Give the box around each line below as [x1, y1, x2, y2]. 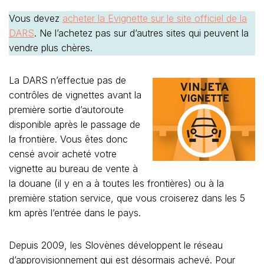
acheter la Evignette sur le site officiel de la [62, 12, 247, 24]
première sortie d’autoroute [9, 103, 124, 115]
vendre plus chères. [9, 41, 93, 54]
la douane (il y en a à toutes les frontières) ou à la [9, 177, 224, 189]
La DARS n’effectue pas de [9, 74, 126, 86]
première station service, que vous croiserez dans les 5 [9, 192, 245, 204]
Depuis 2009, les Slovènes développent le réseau [9, 239, 223, 251]
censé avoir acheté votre [9, 147, 117, 160]
